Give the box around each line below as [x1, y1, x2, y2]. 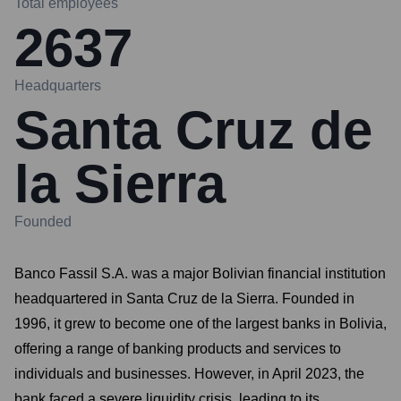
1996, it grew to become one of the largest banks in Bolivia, [14, 316, 387, 331]
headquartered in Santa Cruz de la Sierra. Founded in [14, 291, 354, 306]
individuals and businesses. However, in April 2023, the [14, 366, 364, 381]
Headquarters [14, 78, 101, 93]
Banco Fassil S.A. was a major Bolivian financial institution [14, 266, 386, 281]
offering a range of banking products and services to [14, 341, 341, 356]
